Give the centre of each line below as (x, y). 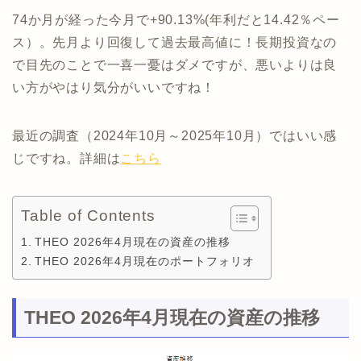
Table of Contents (89, 216)
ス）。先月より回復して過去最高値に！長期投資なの (175, 43)
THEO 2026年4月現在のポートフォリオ (144, 261)
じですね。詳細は (66, 159)
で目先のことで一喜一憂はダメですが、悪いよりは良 (175, 65)
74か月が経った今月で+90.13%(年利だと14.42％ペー (176, 20)
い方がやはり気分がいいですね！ (114, 88)
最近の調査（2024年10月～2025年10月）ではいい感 (175, 136)
